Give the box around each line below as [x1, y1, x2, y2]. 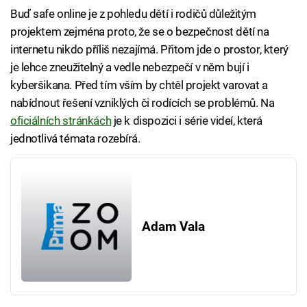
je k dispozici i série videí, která [111, 114, 262, 128]
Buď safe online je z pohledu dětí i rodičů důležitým [10, 7, 257, 21]
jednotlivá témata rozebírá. [10, 132, 140, 146]
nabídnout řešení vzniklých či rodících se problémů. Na [10, 96, 275, 110]
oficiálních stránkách [10, 114, 112, 128]
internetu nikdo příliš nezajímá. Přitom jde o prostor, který [10, 42, 288, 57]
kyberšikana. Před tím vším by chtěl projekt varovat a [10, 78, 268, 93]
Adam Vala [141, 219, 205, 234]
